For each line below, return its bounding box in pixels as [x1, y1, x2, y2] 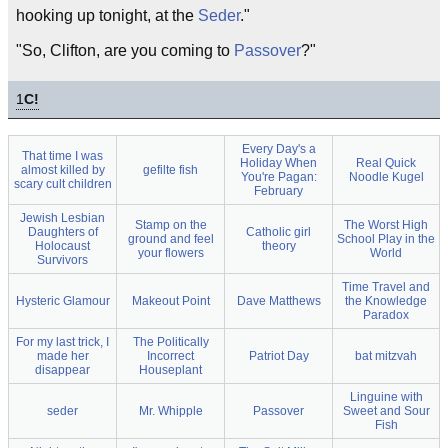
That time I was [22, 149, 103, 163]
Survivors [37, 253, 88, 267]
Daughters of [27, 225, 98, 239]
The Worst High [344, 218, 428, 232]
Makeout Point [131, 294, 210, 308]
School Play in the [337, 232, 435, 246]
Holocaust [35, 239, 90, 253]
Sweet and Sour [342, 404, 430, 418]
